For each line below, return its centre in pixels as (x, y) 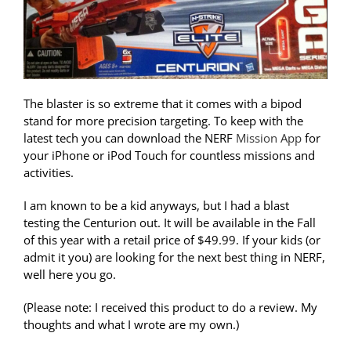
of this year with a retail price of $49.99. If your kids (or (172, 239)
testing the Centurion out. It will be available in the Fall (170, 222)
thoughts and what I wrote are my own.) (131, 324)
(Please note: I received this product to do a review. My (170, 307)
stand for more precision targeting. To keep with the (163, 120)
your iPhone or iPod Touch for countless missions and (169, 155)
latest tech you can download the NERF (130, 138)
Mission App (270, 138)
